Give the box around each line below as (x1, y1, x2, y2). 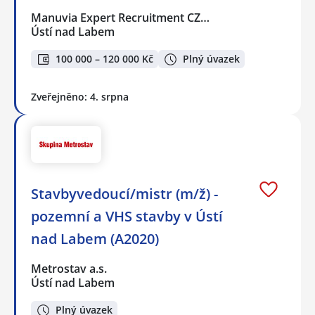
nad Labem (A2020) (31, 229, 159, 249)
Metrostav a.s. (31, 261, 108, 277)
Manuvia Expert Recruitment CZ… (31, 9, 211, 25)
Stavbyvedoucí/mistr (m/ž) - (31, 184, 218, 204)
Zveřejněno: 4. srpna (31, 90, 129, 104)
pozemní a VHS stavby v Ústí (31, 207, 223, 226)
